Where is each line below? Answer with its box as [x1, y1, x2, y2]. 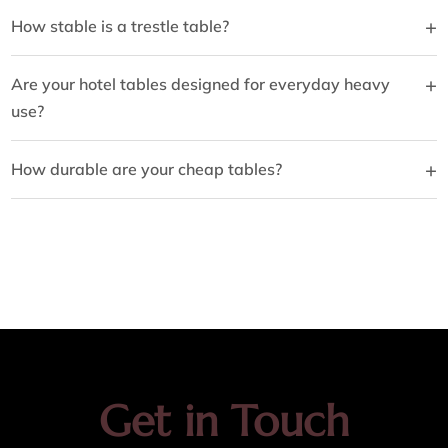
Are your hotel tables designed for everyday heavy [11, 74, 391, 95]
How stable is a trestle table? [11, 16, 230, 37]
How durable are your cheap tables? [11, 159, 283, 180]
